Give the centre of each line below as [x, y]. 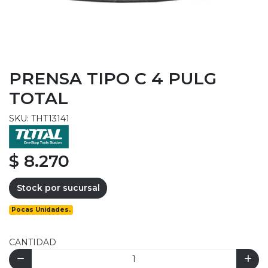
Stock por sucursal [58, 188]
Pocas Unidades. [41, 210]
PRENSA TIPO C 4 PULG [113, 78]
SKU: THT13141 [39, 118]
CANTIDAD [33, 243]
